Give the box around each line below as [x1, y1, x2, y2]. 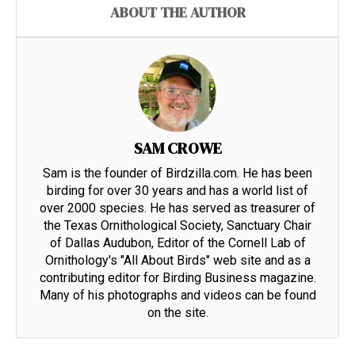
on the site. [147, 304, 208, 320]
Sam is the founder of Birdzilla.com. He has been [43, 165, 312, 181]
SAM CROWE [133, 136, 222, 159]
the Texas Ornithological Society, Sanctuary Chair [44, 217, 311, 233]
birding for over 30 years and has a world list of [47, 182, 308, 198]
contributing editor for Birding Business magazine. [39, 269, 316, 285]
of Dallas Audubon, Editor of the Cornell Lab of [49, 235, 306, 250]
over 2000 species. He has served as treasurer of [40, 200, 315, 216]
